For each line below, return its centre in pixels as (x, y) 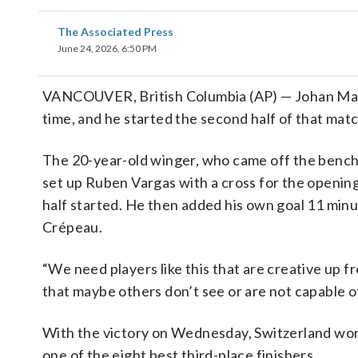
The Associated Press (115, 32)
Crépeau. (73, 227)
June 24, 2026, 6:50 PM (107, 48)
